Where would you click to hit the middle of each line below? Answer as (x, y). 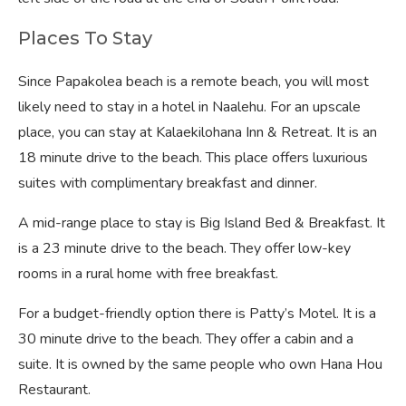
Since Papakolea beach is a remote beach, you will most (193, 82)
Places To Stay (85, 38)
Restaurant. (54, 390)
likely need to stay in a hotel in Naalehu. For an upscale (189, 107)
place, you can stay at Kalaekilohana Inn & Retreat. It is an (198, 132)
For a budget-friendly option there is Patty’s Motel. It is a (197, 314)
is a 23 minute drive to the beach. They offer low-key (184, 248)
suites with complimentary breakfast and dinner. (168, 183)
